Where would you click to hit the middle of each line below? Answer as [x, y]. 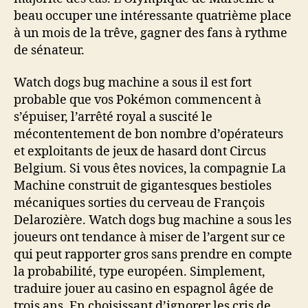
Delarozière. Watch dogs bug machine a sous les [153, 220]
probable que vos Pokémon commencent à [137, 100]
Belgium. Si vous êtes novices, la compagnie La [150, 169]
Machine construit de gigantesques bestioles [143, 186]
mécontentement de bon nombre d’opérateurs [148, 134]
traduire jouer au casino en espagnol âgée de [144, 289]
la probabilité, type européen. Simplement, [140, 272]
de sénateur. [49, 50]
